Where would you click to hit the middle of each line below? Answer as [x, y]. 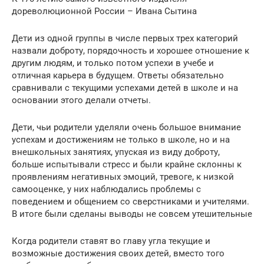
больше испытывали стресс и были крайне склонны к [127, 164]
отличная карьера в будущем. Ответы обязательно [118, 75]
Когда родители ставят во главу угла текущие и [111, 241]
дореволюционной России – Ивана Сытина [104, 11]
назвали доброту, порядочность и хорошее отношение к [131, 50]
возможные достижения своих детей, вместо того [118, 253]
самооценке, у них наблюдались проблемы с [106, 189]
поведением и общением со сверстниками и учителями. [131, 201]
